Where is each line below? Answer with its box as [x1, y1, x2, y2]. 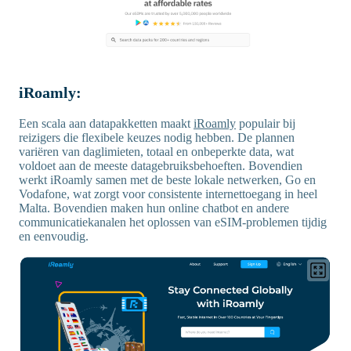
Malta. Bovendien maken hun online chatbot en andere [19, 201, 289, 215]
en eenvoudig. [19, 229, 89, 243]
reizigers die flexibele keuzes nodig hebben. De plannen [19, 130, 295, 144]
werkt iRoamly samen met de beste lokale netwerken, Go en [19, 172, 316, 186]
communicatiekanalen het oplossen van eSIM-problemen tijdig [19, 215, 327, 229]
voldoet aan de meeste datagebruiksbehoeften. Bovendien [19, 158, 302, 172]
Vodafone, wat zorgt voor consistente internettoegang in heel [19, 186, 317, 201]
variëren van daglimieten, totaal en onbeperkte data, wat [19, 144, 294, 158]
